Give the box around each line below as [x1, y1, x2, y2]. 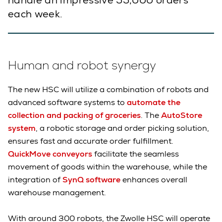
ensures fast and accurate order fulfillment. [8, 135, 173, 146]
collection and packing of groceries [8, 110, 141, 120]
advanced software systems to [8, 97, 127, 108]
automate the [127, 97, 180, 108]
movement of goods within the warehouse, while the [8, 161, 207, 172]
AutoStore [161, 110, 202, 120]
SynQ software [60, 174, 120, 185]
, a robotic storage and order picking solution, [36, 122, 209, 133]
